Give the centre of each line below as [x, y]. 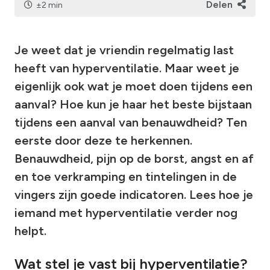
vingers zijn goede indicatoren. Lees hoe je [134, 195]
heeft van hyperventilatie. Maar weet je [127, 68]
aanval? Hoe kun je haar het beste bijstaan [133, 105]
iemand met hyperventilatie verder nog [126, 213]
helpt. [30, 231]
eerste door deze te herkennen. [103, 141]
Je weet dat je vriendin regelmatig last [124, 50]
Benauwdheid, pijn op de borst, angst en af [134, 159]
